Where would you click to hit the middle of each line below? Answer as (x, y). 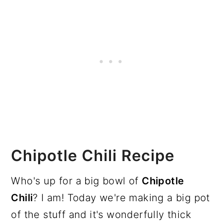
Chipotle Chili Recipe (93, 155)
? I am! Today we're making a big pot (121, 197)
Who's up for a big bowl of (77, 181)
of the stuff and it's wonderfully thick (101, 214)
